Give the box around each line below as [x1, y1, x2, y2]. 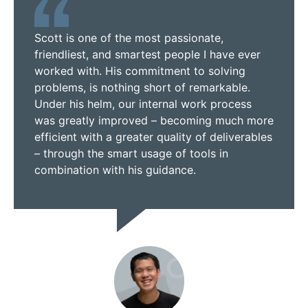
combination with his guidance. [34, 163, 196, 177]
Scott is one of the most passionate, [34, 31, 223, 45]
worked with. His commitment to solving [34, 64, 245, 78]
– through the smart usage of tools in [34, 146, 228, 161]
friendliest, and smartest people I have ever [34, 47, 261, 62]
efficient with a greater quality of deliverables [34, 130, 272, 144]
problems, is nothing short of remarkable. [34, 80, 250, 95]
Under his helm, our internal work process [34, 97, 252, 111]
